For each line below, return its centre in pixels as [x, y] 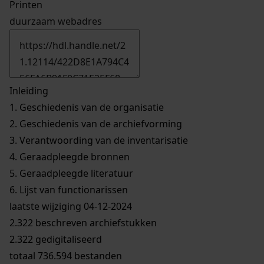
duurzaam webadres [56, 21]
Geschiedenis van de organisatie [90, 107]
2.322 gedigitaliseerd [56, 239]
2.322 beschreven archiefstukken [83, 222]
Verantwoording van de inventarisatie [103, 140]
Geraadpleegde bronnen [73, 156]
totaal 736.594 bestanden [66, 255]
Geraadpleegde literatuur [75, 173]
